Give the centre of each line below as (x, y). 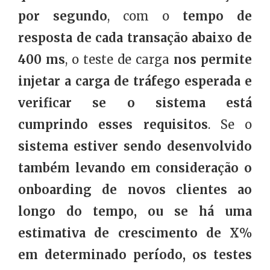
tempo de (217, 16)
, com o (145, 16)
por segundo (63, 16)
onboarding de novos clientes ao (135, 190)
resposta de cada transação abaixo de (135, 38)
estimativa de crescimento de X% (135, 233)
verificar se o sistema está (135, 103)
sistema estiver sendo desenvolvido (135, 146)
